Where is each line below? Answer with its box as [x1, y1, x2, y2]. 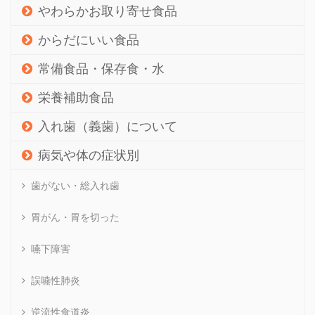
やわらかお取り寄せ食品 [38, 4, 177, 19]
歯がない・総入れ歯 [31, 179, 120, 192]
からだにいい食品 [38, 32, 139, 48]
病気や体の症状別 [38, 148, 139, 163]
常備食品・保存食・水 [38, 61, 165, 77]
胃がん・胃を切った [31, 211, 120, 224]
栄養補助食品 [38, 90, 114, 105]
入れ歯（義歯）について [38, 119, 177, 134]
